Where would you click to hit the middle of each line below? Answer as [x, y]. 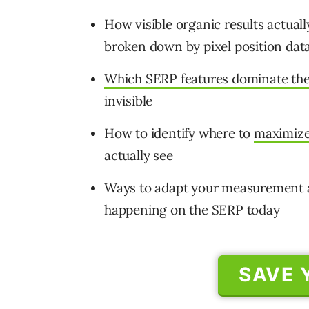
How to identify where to [179, 133]
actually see [139, 156]
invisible [129, 101]
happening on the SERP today [192, 210]
